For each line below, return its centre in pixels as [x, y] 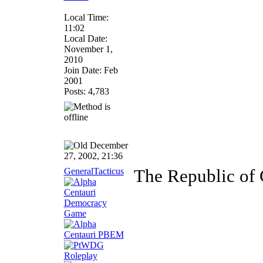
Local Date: [85, 38]
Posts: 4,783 [86, 91]
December [107, 145]
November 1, [88, 49]
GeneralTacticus [94, 171]
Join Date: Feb [91, 70]
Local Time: [86, 17]
